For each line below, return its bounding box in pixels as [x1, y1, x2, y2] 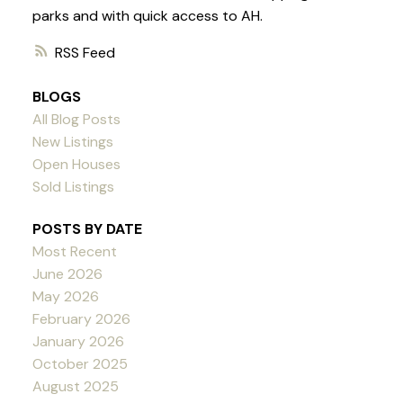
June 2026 [31, 264, 103, 284]
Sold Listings [31, 177, 114, 197]
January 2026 [31, 332, 124, 352]
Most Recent [31, 242, 117, 262]
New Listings [31, 132, 113, 152]
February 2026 [31, 309, 130, 329]
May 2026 [31, 287, 99, 307]
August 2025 [31, 377, 119, 397]
